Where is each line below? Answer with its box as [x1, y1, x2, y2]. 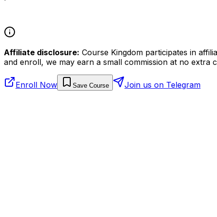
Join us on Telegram [124, 79, 201, 90]
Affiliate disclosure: [4, 47, 79, 57]
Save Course [73, 81, 109, 89]
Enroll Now [15, 79, 57, 90]
